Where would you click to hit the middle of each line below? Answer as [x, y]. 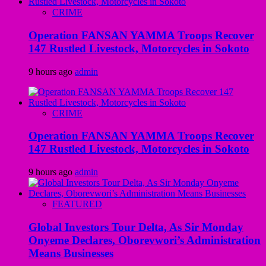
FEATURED [77, 204]
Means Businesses [71, 253]
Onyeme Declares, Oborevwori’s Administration [145, 240]
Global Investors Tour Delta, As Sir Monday [136, 227]
